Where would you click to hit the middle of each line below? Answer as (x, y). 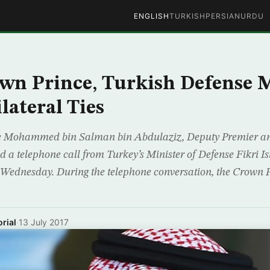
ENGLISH (151, 16)
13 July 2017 (44, 222)
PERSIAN (223, 16)
